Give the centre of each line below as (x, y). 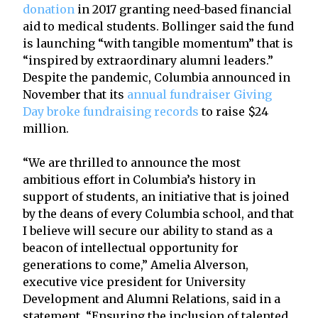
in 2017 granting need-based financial (183, 9)
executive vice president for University (134, 281)
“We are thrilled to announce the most (132, 162)
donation (49, 9)
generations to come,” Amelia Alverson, (136, 264)
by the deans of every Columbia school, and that (158, 213)
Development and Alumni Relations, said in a (152, 298)
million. (46, 128)
